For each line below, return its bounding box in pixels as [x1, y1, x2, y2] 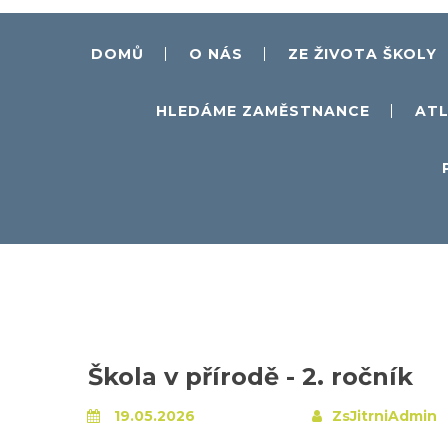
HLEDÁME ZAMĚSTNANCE [155, 102, 370, 120]
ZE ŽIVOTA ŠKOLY [288, 45, 437, 63]
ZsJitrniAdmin [332, 407, 437, 426]
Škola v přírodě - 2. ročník [88, 362, 413, 392]
